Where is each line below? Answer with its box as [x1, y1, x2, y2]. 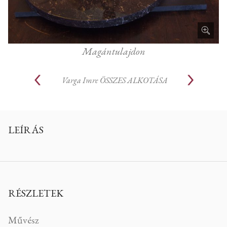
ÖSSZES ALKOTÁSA [99, 74, 168, 86]
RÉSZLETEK [8, 186, 63, 200]
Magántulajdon [82, 45, 145, 58]
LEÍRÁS [8, 123, 44, 136]
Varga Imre [61, 74, 98, 86]
